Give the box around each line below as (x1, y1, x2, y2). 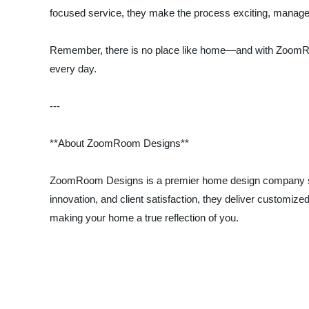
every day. (50, 63, 97, 74)
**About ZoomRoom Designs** (50, 137, 189, 149)
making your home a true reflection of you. (50, 212, 239, 223)
